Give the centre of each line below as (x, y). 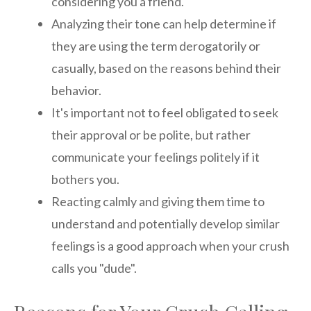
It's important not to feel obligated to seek (165, 113)
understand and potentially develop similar (166, 224)
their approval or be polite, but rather (151, 135)
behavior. (76, 91)
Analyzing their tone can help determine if (164, 24)
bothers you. (85, 179)
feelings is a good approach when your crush (170, 246)
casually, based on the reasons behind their (166, 68)
